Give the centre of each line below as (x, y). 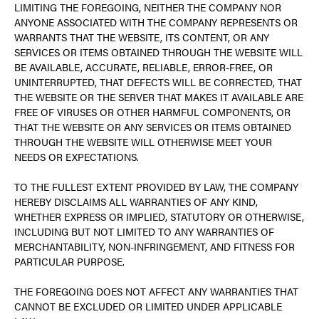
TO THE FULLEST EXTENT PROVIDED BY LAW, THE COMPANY (156, 187)
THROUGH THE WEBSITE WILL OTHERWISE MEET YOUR (143, 142)
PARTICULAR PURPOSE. (69, 261)
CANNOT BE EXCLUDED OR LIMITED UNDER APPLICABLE (148, 306)
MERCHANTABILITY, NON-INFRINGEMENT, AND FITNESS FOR (155, 246)
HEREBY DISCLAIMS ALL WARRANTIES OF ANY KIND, (136, 202)
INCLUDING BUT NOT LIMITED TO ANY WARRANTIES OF (144, 231)
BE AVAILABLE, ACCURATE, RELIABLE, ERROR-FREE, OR (143, 67)
